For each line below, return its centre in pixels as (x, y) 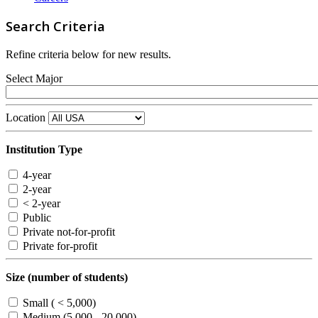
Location (26, 118)
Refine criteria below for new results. (88, 55)
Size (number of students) (67, 278)
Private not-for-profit (67, 232)
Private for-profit (59, 246)
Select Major (34, 79)
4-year (35, 175)
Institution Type (44, 150)
